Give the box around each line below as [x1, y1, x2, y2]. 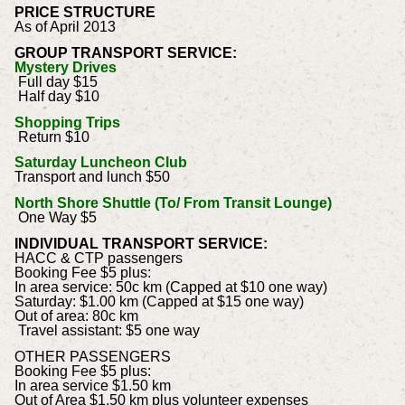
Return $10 [14, 128, 89, 145]
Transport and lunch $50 [14, 169, 170, 185]
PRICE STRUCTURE [14, 4, 155, 20]
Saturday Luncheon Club [14, 155, 187, 171]
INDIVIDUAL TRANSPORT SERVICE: [14, 235, 268, 251]
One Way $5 [14, 210, 97, 226]
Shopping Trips [14, 114, 120, 130]
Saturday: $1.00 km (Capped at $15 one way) [14, 293, 304, 309]
